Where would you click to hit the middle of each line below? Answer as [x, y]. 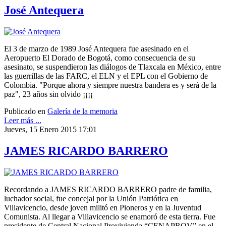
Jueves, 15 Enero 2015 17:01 [50, 129]
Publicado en [25, 111]
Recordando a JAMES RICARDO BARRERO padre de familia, [108, 189]
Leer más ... [23, 120]
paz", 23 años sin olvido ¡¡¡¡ [48, 94]
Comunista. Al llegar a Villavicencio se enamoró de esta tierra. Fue [110, 216]
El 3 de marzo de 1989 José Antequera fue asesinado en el [96, 48]
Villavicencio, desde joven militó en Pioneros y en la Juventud [103, 207]
